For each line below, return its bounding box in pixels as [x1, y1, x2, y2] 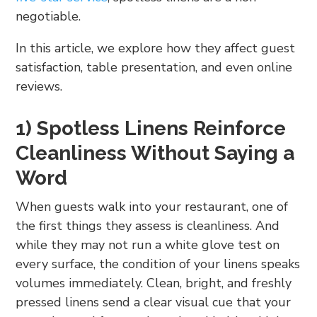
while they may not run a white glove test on [16, 236, 280, 253]
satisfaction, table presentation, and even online [16, 58, 293, 76]
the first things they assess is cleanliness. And [16, 217, 280, 234]
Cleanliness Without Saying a [16, 141, 295, 165]
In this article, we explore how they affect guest [16, 39, 296, 57]
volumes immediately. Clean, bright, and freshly [16, 274, 292, 292]
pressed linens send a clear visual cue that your [16, 293, 292, 311]
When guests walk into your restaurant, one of [16, 197, 289, 215]
